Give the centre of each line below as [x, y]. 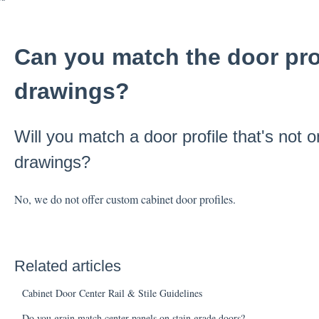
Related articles [67, 266]
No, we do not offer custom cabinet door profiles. [126, 199]
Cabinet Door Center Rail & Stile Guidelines [112, 293]
